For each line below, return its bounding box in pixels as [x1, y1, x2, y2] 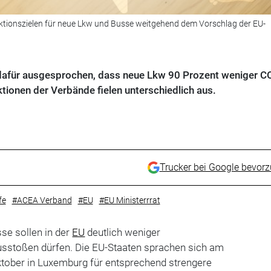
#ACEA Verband [11, 195, 72, 206]
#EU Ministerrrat [99, 195, 160, 206]
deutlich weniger [85, 226, 161, 239]
